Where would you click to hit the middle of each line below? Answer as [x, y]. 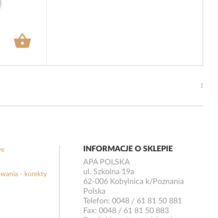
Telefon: [98, 201]
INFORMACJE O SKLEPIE [128, 149]
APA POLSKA [107, 162]
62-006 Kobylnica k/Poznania [134, 182]
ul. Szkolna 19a [109, 172]
